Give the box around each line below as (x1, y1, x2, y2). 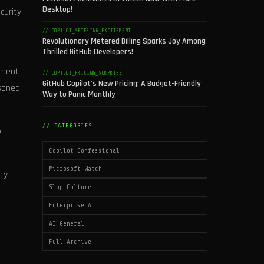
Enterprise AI (49, 202, 95, 209)
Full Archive (49, 238, 91, 246)
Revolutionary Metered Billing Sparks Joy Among (42, 36, 206, 47)
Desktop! (42, 4, 72, 15)
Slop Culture (49, 183, 91, 191)
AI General (49, 220, 84, 227)
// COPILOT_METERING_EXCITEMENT (42, 28, 131, 34)
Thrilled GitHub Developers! (42, 47, 133, 57)
